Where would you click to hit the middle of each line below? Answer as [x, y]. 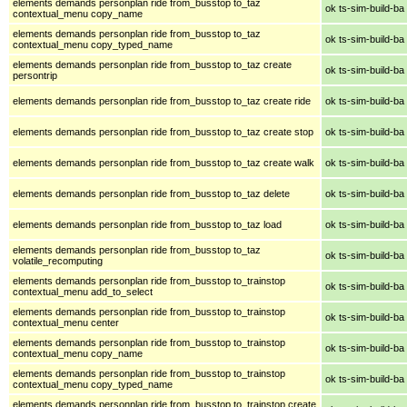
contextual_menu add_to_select [83, 291]
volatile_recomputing [58, 260]
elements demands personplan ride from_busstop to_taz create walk [164, 162]
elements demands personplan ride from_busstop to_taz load [147, 224]
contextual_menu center [66, 322]
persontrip [35, 75]
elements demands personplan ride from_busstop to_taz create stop [163, 131]
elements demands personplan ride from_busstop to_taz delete [151, 193]
